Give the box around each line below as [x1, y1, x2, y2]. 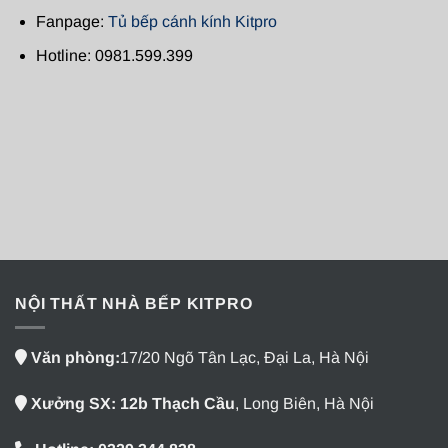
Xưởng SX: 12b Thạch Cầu [31, 395, 235, 413]
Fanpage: [35, 12, 108, 30]
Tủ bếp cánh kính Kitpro [107, 12, 277, 30]
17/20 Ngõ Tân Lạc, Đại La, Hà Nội [120, 349, 369, 367]
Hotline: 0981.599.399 [35, 47, 193, 65]
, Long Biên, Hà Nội [235, 395, 374, 413]
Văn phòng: [31, 349, 120, 367]
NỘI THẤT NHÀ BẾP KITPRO [15, 294, 253, 312]
